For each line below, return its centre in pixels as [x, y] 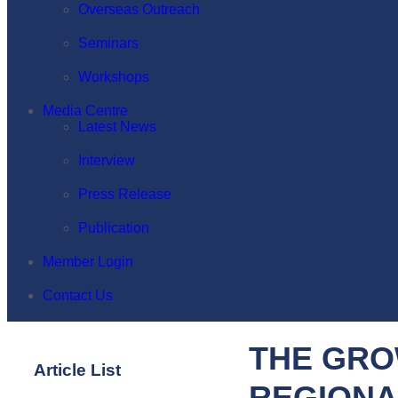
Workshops [114, 77]
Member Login [88, 262]
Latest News [117, 127]
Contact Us [78, 295]
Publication [114, 228]
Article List [77, 370]
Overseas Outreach [139, 9]
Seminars [108, 43]
